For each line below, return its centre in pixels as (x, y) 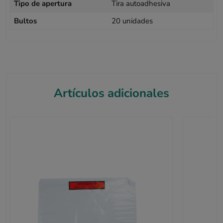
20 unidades (132, 21)
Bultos (26, 21)
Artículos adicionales (111, 93)
